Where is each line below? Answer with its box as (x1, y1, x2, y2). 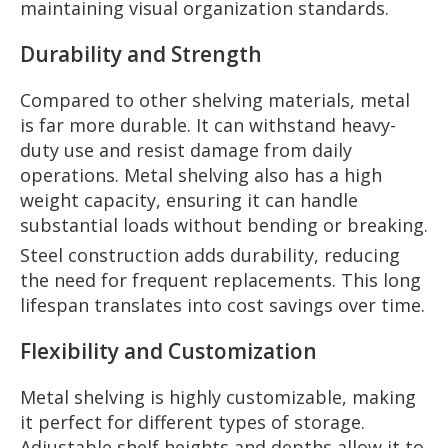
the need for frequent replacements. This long (20, 267, 421, 292)
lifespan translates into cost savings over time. (20, 292, 425, 317)
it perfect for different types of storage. (20, 409, 365, 434)
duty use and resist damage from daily (20, 137, 352, 162)
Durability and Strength (20, 39, 262, 68)
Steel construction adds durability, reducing (20, 242, 400, 267)
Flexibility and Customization (20, 336, 317, 365)
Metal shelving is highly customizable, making (20, 384, 416, 409)
